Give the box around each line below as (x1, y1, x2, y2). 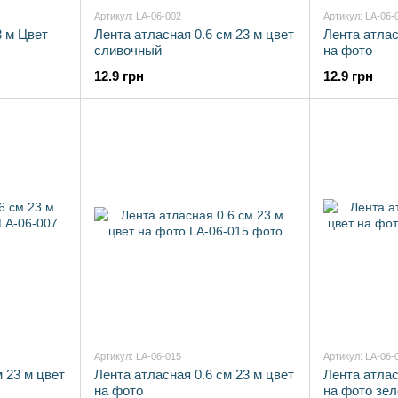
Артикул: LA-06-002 (94, 11, 181, 21)
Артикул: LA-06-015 (94, 351, 181, 362)
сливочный (94, 43, 162, 58)
